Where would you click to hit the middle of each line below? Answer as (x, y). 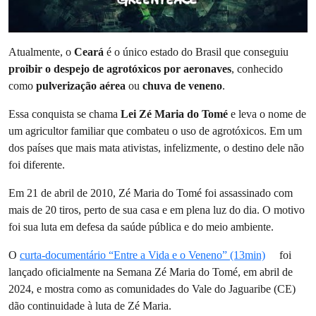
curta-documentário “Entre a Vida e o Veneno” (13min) (142, 255)
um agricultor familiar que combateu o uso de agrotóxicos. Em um (155, 130)
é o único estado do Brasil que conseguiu (197, 51)
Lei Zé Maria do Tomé (174, 114)
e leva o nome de (267, 114)
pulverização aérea (81, 85)
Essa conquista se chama (65, 114)
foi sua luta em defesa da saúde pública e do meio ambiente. (141, 226)
